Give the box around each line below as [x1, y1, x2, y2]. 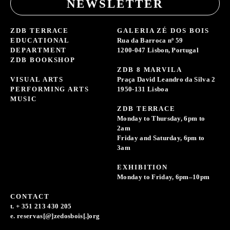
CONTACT [10, 193, 50, 200]
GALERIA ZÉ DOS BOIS [117, 27, 209, 34]
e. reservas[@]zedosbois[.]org [10, 212, 100, 220]
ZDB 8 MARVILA [117, 66, 182, 73]
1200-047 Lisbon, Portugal [117, 46, 199, 54]
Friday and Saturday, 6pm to [117, 134, 205, 142]
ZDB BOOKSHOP [10, 56, 76, 64]
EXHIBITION [117, 163, 168, 171]
